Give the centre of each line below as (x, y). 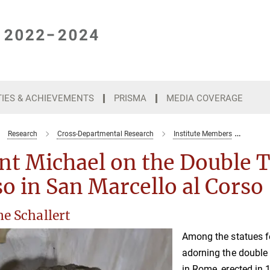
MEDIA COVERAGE (205, 98)
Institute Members (202, 134)
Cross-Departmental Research (105, 134)
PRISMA (130, 98)
